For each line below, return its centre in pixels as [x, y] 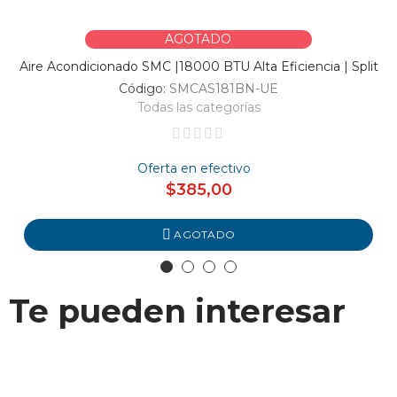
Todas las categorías [198, 107]
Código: [144, 88]
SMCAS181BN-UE [224, 88]
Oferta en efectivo [194, 168]
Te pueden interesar [177, 311]
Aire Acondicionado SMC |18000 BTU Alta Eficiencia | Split [198, 66]
